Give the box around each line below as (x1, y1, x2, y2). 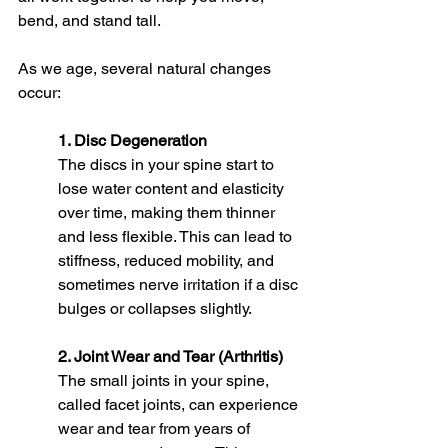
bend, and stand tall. (18, 11, 161, 31)
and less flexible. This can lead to (58, 227, 296, 247)
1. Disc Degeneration (58, 131, 207, 151)
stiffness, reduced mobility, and (58, 251, 278, 271)
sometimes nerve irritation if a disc (58, 275, 302, 295)
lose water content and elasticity (58, 179, 288, 199)
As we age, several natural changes (18, 59, 275, 79)
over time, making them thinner (58, 203, 279, 223)
